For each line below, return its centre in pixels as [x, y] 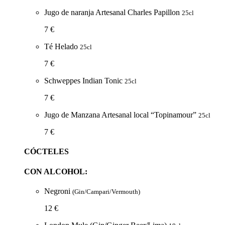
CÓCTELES [46, 152]
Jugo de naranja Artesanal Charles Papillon [113, 13]
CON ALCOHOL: [56, 171]
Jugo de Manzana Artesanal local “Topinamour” [121, 115]
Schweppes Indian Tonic [84, 81]
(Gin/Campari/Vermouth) [106, 191]
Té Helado [62, 47]
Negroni [58, 191]
